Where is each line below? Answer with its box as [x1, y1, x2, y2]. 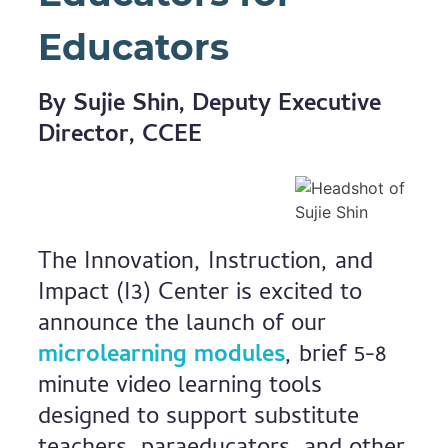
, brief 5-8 [285, 337, 387, 376]
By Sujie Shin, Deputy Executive [38, 86, 382, 125]
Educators [38, 25, 230, 69]
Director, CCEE [38, 117, 203, 156]
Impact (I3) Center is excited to [38, 275, 363, 314]
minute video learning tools [38, 368, 323, 407]
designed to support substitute [38, 399, 360, 438]
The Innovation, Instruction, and [38, 244, 374, 283]
